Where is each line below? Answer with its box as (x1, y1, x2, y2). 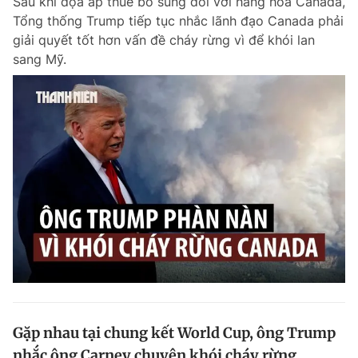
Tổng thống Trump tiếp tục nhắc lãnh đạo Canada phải (13, 13, 344, 29)
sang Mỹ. (13, 51, 66, 67)
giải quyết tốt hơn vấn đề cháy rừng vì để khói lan (13, 32, 315, 48)
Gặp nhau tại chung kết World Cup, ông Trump (13, 324, 336, 342)
